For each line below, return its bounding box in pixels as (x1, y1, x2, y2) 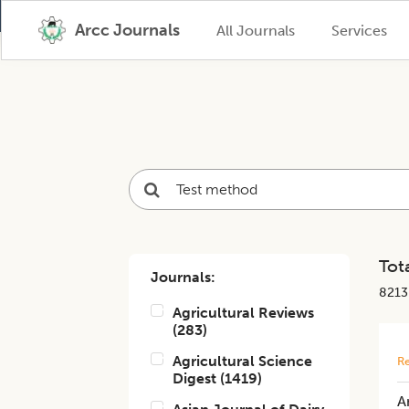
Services (330, 21, 387, 39)
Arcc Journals (74, 20, 180, 40)
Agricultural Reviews (173, 304, 315, 321)
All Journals (215, 21, 295, 39)
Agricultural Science (173, 352, 313, 370)
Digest (173, 370, 217, 387)
